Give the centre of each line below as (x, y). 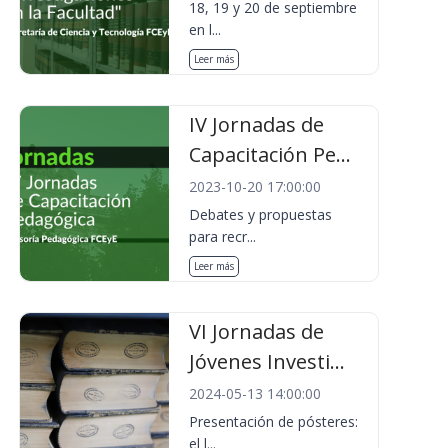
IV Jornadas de (257, 124)
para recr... (223, 236)
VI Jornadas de (257, 331)
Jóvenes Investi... (267, 361)
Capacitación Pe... (270, 154)
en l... (205, 29)
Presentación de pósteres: (274, 421)
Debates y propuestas (261, 214)
